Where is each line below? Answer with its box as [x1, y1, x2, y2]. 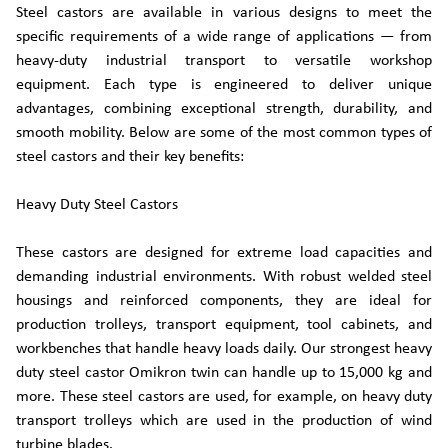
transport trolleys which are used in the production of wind [16, 413, 432, 429]
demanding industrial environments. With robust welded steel [16, 269, 432, 285]
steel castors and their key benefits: [16, 149, 244, 165]
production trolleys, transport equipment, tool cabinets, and [16, 317, 432, 333]
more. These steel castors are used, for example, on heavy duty [16, 389, 432, 405]
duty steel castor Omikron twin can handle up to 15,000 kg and [16, 365, 432, 381]
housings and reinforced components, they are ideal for [16, 293, 432, 309]
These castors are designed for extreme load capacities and [16, 245, 432, 261]
